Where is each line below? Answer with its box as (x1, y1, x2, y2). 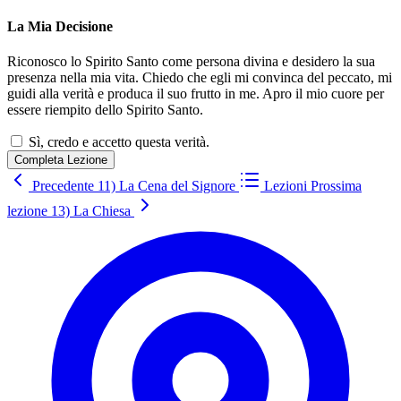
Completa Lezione (14, 153, 107, 167)
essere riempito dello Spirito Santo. (7, 102, 203, 118)
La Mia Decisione (7, 19, 113, 35)
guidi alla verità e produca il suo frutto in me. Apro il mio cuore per (7, 86, 384, 102)
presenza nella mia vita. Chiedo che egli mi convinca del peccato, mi (7, 70, 392, 86)
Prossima (311, 178, 362, 194)
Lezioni (264, 178, 307, 194)
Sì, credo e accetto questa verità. (29, 134, 209, 150)
